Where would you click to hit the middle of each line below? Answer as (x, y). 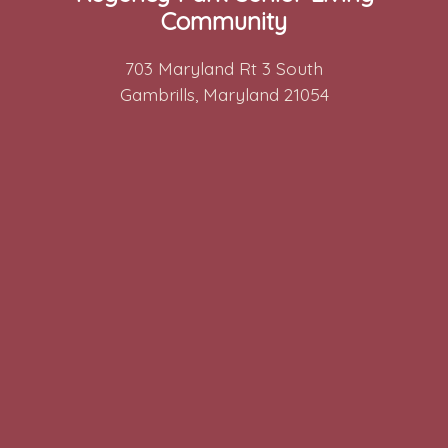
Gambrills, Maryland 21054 (224, 94)
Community (224, 21)
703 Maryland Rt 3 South (224, 68)
